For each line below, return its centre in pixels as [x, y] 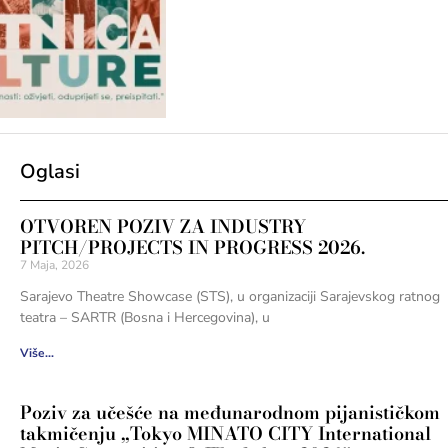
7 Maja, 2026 [54, 264]
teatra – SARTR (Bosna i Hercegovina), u [144, 317]
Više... [36, 352]
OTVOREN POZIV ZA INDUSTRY [162, 226]
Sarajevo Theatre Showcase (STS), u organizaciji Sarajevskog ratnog [229, 296]
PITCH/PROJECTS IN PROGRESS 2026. [192, 247]
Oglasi [49, 171]
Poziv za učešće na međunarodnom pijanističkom [229, 412]
